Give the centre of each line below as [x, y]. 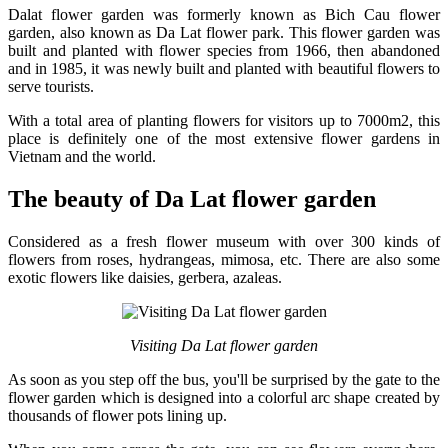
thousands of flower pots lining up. [117, 416]
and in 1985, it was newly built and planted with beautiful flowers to [224, 69]
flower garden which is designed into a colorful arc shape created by [224, 398]
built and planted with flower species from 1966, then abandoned [224, 51]
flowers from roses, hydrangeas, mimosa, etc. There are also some [224, 260]
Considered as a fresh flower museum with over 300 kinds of [224, 242]
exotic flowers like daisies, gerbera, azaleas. [145, 278]
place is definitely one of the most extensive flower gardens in [224, 139]
